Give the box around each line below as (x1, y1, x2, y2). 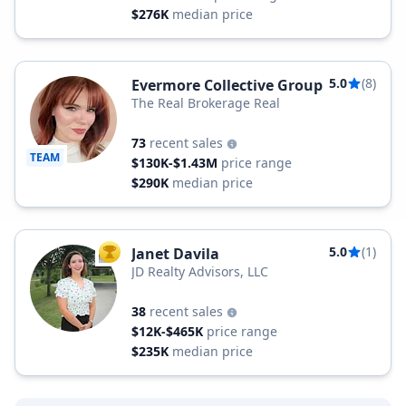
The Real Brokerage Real (131, 94, 280, 111)
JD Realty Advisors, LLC (131, 263, 268, 280)
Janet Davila (131, 244, 219, 264)
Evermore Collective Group (131, 75, 323, 95)
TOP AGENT (108, 247, 171, 264)
